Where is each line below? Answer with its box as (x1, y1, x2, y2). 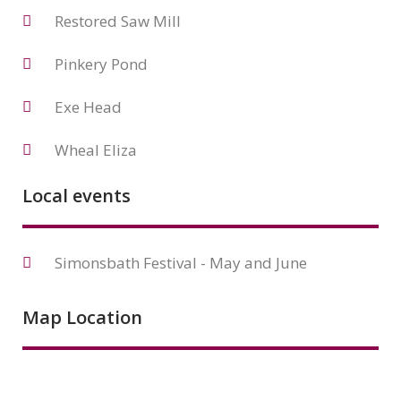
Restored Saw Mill (55, 11, 182, 31)
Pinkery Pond (55, 54, 149, 74)
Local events (22, 183, 131, 208)
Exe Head (55, 97, 123, 117)
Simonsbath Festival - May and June (55, 252, 308, 273)
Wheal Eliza (55, 140, 138, 160)
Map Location (22, 305, 142, 329)
